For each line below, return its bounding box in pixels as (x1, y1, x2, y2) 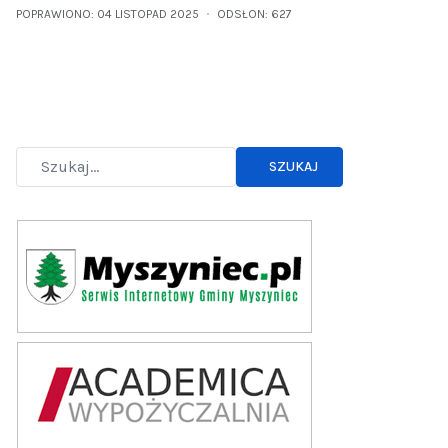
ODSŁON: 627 (217, 6, 292, 21)
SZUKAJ (269, 158, 318, 176)
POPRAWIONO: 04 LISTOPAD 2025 (16, 6, 199, 21)
